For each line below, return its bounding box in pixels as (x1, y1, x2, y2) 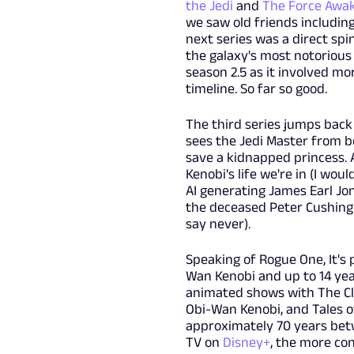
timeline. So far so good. (185, 80, 327, 96)
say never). (185, 215, 250, 232)
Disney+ (222, 333, 270, 350)
